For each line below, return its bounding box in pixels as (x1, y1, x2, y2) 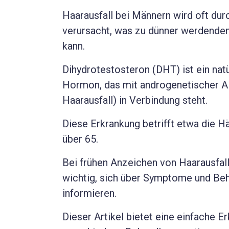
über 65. (62, 133, 98, 146)
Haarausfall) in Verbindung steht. (62, 94, 208, 107)
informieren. (62, 187, 117, 200)
